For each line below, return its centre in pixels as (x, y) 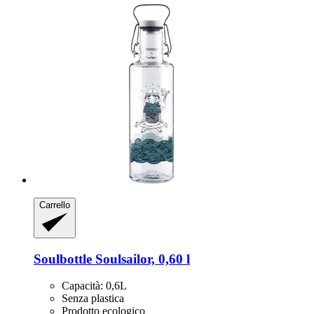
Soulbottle (63, 259)
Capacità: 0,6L (94, 286)
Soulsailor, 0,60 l (141, 259)
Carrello (55, 205)
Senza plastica (93, 299)
